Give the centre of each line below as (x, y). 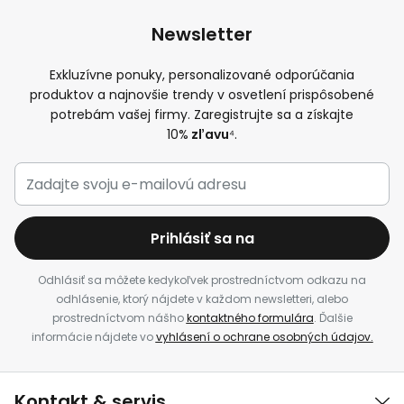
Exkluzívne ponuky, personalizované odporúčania (202, 75)
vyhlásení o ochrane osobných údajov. (264, 337)
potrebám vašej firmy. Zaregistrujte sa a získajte (202, 115)
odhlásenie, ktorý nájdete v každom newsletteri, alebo (202, 299)
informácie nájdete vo (93, 337)
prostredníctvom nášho (119, 318)
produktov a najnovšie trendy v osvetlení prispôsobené (202, 95)
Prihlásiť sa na (202, 238)
